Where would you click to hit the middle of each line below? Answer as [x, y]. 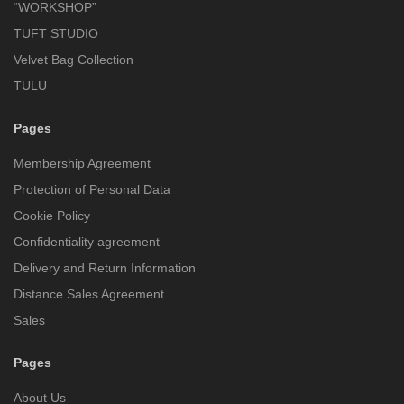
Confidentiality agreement [87, 241]
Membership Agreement [82, 163]
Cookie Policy [52, 215]
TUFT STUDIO [56, 33]
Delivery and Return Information [105, 267]
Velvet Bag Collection [73, 59]
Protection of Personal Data [92, 189]
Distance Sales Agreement [89, 294]
